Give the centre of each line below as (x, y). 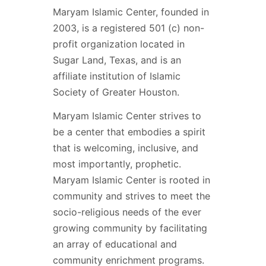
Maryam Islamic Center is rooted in (132, 180)
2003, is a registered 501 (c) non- (129, 28)
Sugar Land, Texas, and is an (117, 60)
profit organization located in (119, 44)
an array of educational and (115, 244)
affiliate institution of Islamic (117, 76)
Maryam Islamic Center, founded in (131, 12)
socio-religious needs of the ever (127, 212)
